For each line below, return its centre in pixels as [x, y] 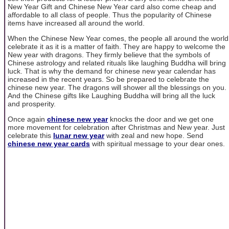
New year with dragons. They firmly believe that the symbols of [109, 54]
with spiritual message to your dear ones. [157, 144]
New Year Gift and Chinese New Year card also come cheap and [112, 6]
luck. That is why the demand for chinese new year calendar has [112, 71]
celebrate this [30, 136]
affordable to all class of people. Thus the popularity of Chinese [110, 15]
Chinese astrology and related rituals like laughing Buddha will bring [117, 63]
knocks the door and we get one [161, 119]
